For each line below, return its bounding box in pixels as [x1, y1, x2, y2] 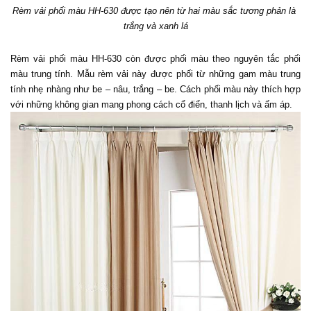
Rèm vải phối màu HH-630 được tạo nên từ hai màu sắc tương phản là [12, 5, 296, 16]
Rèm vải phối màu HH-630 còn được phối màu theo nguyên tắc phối [10, 53, 301, 64]
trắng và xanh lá [123, 20, 188, 31]
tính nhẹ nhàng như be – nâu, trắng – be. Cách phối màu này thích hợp [10, 83, 301, 94]
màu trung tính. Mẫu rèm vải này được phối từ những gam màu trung [10, 68, 301, 79]
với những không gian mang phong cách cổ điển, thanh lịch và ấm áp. [10, 99, 295, 110]
